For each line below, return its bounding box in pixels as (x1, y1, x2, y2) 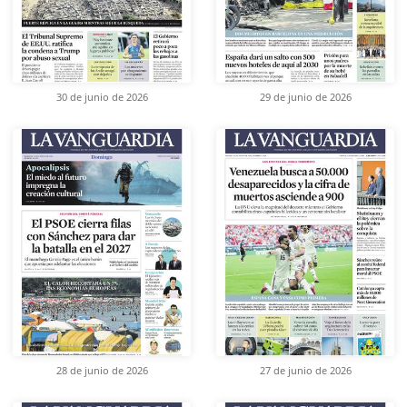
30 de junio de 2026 (55, 90, 148, 104)
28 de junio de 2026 (55, 363, 148, 377)
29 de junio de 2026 (259, 90, 352, 104)
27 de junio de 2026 (259, 363, 352, 377)
